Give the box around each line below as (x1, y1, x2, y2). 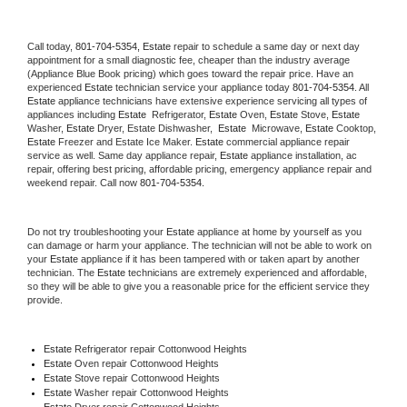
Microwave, (249, 122, 305, 134)
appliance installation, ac (248, 149, 357, 161)
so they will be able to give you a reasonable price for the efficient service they (27, 280, 370, 292)
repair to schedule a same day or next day (174, 40, 360, 52)
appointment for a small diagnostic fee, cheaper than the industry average (27, 54, 350, 65)
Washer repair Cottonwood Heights (74, 386, 229, 398)
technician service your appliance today (113, 81, 293, 93)
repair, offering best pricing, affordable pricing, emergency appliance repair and (27, 163, 372, 174)
